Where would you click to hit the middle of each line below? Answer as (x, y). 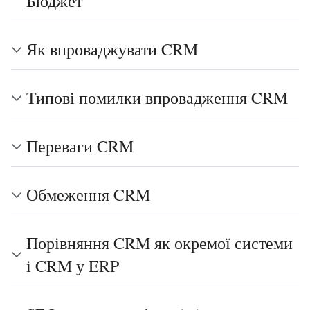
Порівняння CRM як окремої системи (159, 243)
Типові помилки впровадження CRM (157, 98)
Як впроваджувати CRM (112, 49)
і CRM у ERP (73, 266)
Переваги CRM (80, 146)
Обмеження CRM (88, 194)
